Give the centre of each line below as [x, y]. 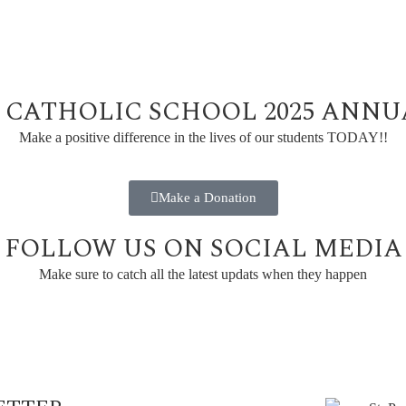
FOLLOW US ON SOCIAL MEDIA [203, 248]
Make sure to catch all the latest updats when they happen [203, 274]
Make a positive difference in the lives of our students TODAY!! [203, 138]
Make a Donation [207, 197]
